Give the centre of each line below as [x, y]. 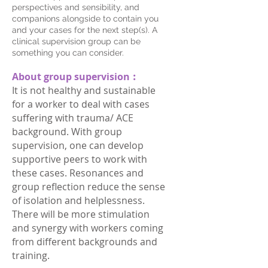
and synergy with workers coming [88, 228]
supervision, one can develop [78, 145]
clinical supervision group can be [76, 41]
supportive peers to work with [80, 159]
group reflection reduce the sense [89, 187]
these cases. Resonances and [78, 173]
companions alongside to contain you [85, 19]
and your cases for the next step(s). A [85, 30]
